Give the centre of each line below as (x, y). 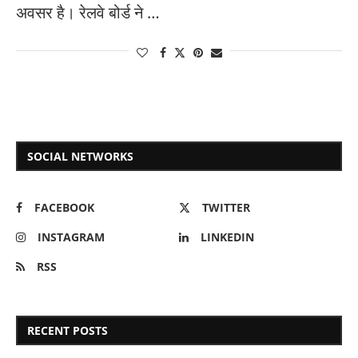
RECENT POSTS (68, 330)
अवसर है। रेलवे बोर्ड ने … (88, 12)
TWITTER (226, 207)
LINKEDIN (227, 237)
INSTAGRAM (71, 237)
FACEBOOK (64, 207)
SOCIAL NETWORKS (80, 156)
